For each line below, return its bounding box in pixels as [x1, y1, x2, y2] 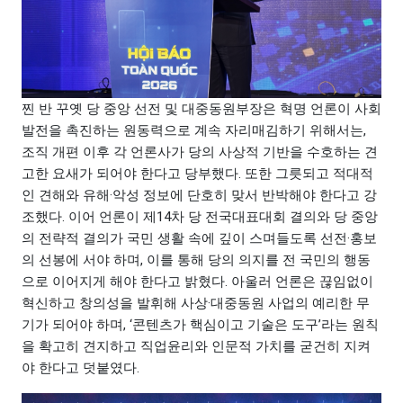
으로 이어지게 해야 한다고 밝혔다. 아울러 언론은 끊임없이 [22, 273, 373, 291]
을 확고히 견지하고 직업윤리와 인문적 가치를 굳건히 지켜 [22, 338, 371, 355]
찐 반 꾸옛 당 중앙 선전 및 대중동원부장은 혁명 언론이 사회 [22, 101, 381, 118]
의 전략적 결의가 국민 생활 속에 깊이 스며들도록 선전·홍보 [22, 230, 377, 247]
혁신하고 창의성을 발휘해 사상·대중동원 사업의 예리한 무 [22, 295, 370, 312]
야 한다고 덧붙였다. [22, 360, 139, 377]
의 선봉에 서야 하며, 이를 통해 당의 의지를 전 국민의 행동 [22, 252, 371, 269]
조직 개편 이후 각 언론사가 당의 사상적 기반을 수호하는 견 [22, 144, 378, 161]
